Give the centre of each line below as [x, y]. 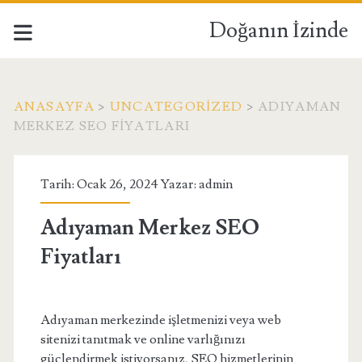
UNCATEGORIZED [176, 107]
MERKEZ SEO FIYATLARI [102, 126]
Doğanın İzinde [279, 31]
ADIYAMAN [300, 107]
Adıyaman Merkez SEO [149, 228]
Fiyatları [80, 257]
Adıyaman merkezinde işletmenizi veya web [160, 320]
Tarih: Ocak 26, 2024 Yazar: [119, 184]
